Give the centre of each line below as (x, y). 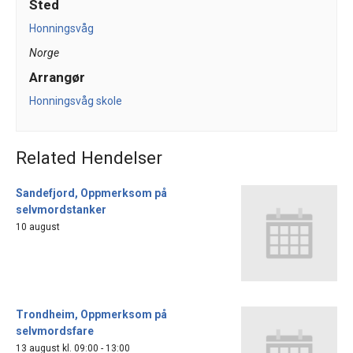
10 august (38, 227)
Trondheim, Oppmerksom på (91, 315)
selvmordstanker (61, 209)
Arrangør (58, 78)
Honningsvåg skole (76, 101)
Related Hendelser (89, 157)
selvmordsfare (55, 331)
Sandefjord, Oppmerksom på (91, 193)
